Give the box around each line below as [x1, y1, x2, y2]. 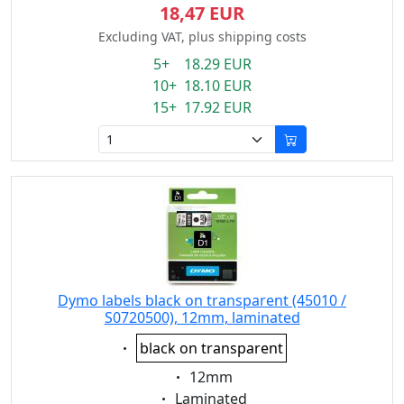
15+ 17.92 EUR [152, 97, 252, 117]
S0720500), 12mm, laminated [104, 308, 300, 327]
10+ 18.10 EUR [152, 76, 252, 96]
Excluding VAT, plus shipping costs [97, 28, 307, 45]
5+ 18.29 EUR [152, 54, 252, 74]
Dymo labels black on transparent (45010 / [58, 290, 346, 310]
